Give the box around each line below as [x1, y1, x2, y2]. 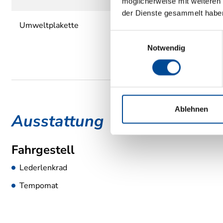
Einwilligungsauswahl [110, 31, 180, 40]
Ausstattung [11, 110, 104, 132]
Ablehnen [175, 105, 208, 113]
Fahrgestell [11, 141, 75, 158]
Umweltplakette [19, 19, 79, 31]
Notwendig [147, 43, 186, 52]
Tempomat [19, 180, 58, 191]
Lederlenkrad [19, 162, 67, 173]
